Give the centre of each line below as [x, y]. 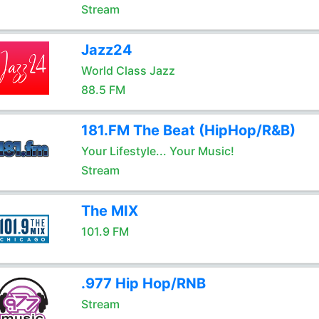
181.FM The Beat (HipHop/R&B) [188, 130]
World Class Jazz [128, 70]
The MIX [109, 211]
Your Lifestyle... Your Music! [157, 151]
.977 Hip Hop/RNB [143, 283]
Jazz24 [106, 50]
